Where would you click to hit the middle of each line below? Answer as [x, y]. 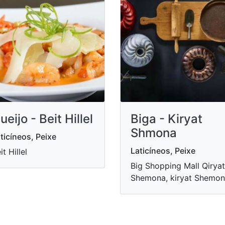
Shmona [154, 133]
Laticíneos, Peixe [163, 150]
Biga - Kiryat [166, 119]
